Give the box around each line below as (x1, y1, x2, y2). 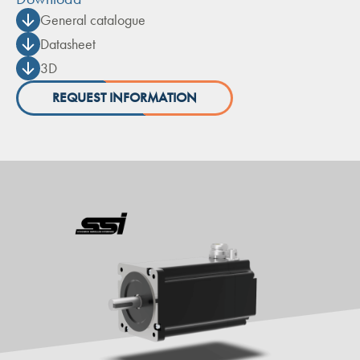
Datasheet (40, 35, 96, 53)
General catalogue (40, 11, 145, 29)
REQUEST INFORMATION (52, 89, 197, 106)
